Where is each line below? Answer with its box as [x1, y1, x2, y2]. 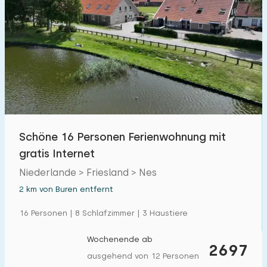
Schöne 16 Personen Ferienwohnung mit [19, 131, 226, 143]
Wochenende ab [87, 235, 153, 244]
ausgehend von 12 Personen [87, 252, 199, 260]
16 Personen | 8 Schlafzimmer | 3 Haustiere [19, 209, 188, 218]
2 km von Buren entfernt [19, 185, 113, 194]
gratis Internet [19, 147, 95, 160]
